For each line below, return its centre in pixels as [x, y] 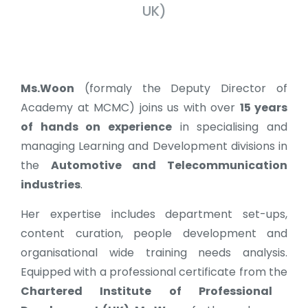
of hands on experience [96, 127]
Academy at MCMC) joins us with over [130, 108]
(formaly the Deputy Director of [181, 89]
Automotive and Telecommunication [169, 166]
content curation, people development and [154, 234]
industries [51, 185]
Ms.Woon [47, 89]
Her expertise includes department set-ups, [154, 214]
